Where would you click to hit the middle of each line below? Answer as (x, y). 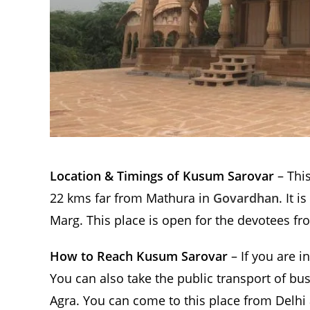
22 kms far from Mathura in (131, 198)
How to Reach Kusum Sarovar (139, 256)
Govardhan (246, 198)
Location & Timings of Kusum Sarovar (162, 176)
